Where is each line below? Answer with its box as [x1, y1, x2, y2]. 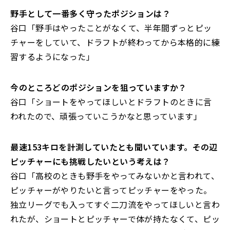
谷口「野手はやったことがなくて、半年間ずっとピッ [10, 22, 212, 34]
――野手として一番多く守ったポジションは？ [10, 7, 170, 20]
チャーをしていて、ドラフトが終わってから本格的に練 [10, 36, 220, 48]
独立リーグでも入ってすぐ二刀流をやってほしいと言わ [10, 198, 220, 210]
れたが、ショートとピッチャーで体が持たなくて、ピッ [10, 213, 220, 225]
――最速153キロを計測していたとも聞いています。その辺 [10, 141, 218, 153]
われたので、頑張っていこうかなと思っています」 [10, 110, 202, 122]
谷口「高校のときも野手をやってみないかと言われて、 [10, 169, 219, 182]
